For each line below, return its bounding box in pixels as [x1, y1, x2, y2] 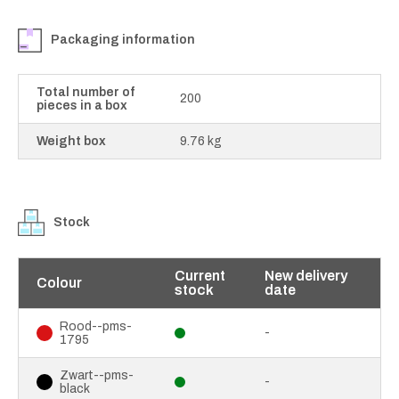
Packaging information [51, 33, 195, 47]
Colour [37, 274, 82, 290]
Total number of [37, 85, 134, 99]
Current [175, 267, 225, 283]
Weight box [37, 134, 106, 148]
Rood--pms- [60, 319, 132, 333]
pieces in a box [37, 98, 127, 112]
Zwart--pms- [60, 368, 134, 382]
